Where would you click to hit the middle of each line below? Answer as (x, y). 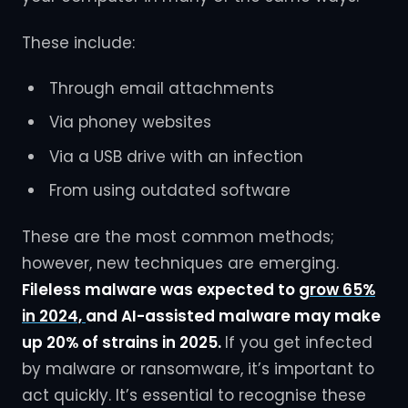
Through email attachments (163, 88)
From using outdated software (172, 191)
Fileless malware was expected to (160, 289)
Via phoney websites (132, 122)
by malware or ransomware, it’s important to (198, 368)
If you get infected (299, 342)
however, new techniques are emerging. (180, 263)
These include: (81, 42)
